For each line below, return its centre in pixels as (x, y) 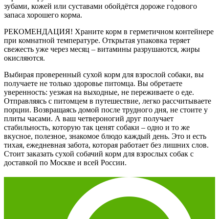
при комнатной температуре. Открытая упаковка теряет (97, 40)
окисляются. (24, 58)
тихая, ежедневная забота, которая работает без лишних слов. (106, 145)
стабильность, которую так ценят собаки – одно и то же (97, 127)
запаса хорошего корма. (43, 15)
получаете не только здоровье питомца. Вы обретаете (93, 83)
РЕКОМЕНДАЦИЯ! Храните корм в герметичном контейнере (109, 31)
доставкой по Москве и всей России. (65, 162)
